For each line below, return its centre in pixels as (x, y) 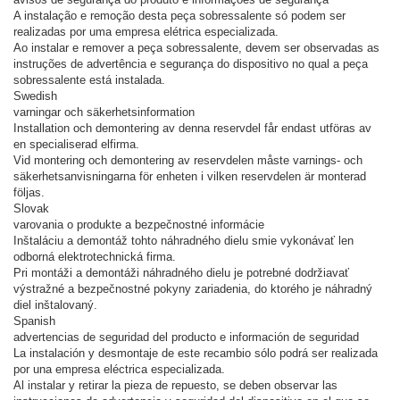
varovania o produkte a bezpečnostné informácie (139, 224)
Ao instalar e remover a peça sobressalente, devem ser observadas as (196, 47)
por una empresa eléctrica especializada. (119, 369)
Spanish (34, 321)
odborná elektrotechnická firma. (95, 256)
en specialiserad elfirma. (76, 144)
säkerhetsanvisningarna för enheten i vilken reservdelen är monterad (190, 176)
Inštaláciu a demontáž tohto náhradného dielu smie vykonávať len (183, 240)
